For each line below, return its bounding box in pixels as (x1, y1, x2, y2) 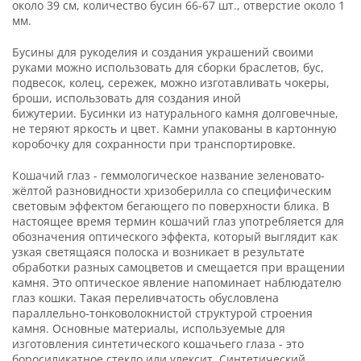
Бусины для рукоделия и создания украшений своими (12, 44, 313, 60)
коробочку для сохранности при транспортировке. (12, 135, 296, 151)
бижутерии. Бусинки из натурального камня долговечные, (12, 105, 338, 121)
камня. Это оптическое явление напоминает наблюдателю (12, 274, 342, 290)
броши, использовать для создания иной (12, 89, 241, 106)
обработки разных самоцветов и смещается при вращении (12, 259, 345, 275)
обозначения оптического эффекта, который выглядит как (12, 228, 338, 244)
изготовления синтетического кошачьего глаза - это (12, 335, 304, 351)
